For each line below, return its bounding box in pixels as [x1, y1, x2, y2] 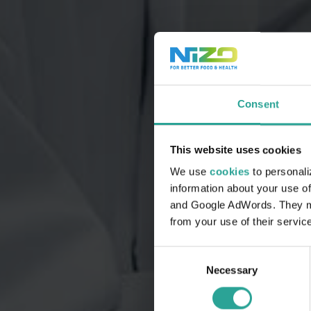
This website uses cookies [169, 144, 301, 156]
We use [169, 165, 210, 178]
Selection [153, 264, 196, 277]
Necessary [206, 264, 258, 276]
